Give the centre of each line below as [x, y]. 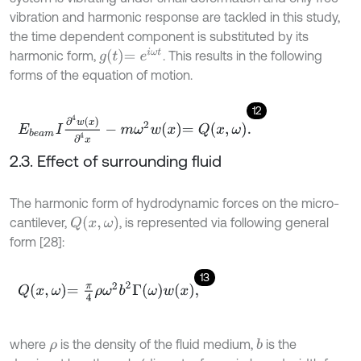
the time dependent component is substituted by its [159, 36]
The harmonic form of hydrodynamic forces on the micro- [174, 203]
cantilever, [40, 222]
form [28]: [37, 241]
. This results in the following [243, 55]
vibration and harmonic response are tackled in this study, [175, 17]
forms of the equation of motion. [101, 75]
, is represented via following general [224, 222]
